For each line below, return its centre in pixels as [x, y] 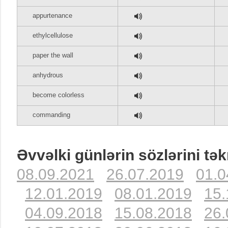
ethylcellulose [53, 35]
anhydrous [48, 75]
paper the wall [53, 55]
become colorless [59, 95]
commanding [51, 115]
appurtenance [52, 16]
